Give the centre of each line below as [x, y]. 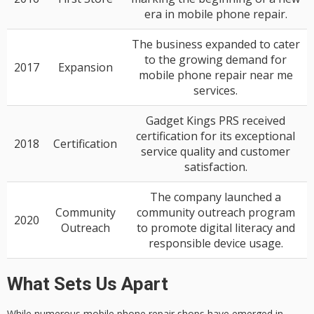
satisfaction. [216, 167]
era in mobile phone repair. [216, 14]
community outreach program [216, 213]
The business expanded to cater [216, 45]
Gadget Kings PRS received [216, 121]
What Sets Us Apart [88, 284]
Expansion [85, 68]
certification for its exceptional [216, 136]
